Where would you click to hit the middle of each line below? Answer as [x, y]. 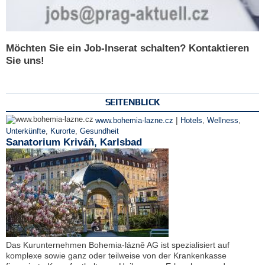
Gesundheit [99, 131]
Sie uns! [25, 61]
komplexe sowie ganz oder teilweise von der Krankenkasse [116, 255]
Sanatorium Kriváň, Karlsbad [74, 142]
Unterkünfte [26, 131]
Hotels [191, 120]
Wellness [223, 120]
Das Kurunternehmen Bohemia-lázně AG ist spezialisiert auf [118, 245]
